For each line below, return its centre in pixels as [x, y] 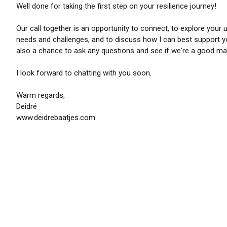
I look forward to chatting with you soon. [84, 73]
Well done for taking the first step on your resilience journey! [116, 6]
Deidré [27, 106]
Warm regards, [41, 95]
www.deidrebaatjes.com [56, 118]
